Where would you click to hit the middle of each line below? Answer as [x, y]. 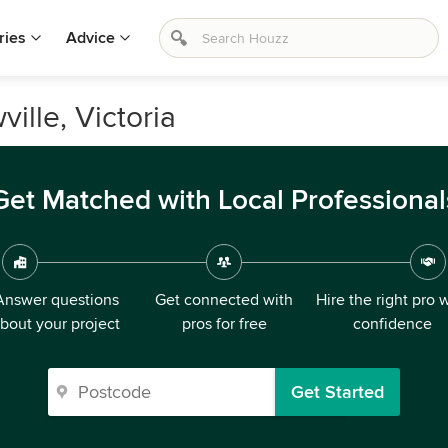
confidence [392, 324]
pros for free [224, 324]
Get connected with [224, 300]
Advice [90, 38]
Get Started [337, 392]
